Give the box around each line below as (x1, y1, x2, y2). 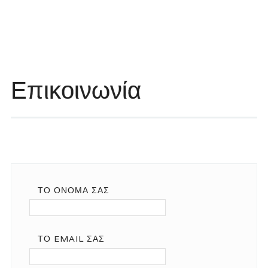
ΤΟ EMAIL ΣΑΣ (37, 233, 105, 245)
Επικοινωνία (10, 74, 141, 105)
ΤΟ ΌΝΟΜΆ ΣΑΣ (37, 185, 109, 196)
